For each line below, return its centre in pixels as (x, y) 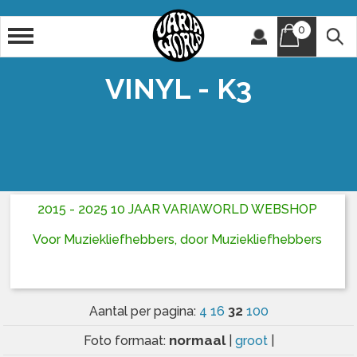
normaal (198, 340)
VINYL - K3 (178, 88)
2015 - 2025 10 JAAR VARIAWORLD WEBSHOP (178, 210)
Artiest (57, 30)
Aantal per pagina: (144, 311)
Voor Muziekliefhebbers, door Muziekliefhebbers (178, 240)
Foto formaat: (126, 340)
